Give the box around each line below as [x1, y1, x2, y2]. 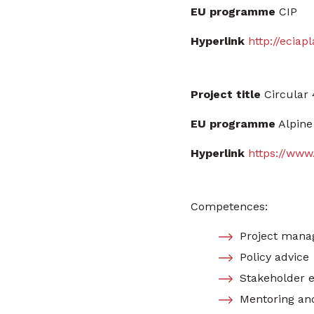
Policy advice [240, 250, 309, 264]
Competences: [191, 200, 268, 213]
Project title [191, 88, 261, 101]
